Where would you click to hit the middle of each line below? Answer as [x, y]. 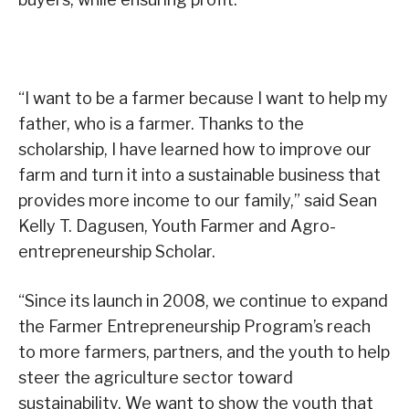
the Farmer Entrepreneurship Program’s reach [194, 326]
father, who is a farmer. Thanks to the [161, 123]
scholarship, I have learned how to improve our [195, 149]
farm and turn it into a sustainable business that [199, 174]
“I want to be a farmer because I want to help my [203, 98]
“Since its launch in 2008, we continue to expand [203, 300]
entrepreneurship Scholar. [117, 251]
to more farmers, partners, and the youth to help [204, 351]
